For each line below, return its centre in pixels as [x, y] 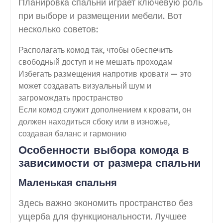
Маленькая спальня [67, 182]
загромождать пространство [70, 97]
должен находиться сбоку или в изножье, [94, 121]
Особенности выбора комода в [104, 150]
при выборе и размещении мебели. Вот [100, 15]
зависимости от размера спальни [110, 163]
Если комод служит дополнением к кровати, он [105, 109]
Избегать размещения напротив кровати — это [105, 73]
